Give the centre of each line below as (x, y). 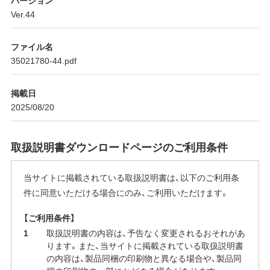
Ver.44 (23, 14)
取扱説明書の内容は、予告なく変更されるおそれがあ (146, 233)
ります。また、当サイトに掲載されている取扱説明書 (145, 246)
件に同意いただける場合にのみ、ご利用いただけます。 (126, 192)
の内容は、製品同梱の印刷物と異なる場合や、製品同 (144, 258)
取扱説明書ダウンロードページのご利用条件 (119, 146)
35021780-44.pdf (43, 60)
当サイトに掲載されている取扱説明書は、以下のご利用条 (131, 177)
